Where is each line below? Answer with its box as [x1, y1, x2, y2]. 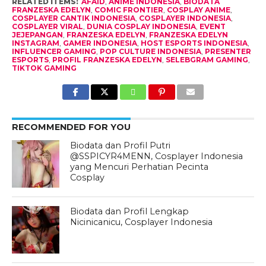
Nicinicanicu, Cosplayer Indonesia [70, 216, 213, 227]
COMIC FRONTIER [94, 5, 163, 14]
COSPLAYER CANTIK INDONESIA [11, 13, 135, 23]
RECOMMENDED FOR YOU [11, 121, 131, 132]
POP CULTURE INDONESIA [99, 46, 201, 56]
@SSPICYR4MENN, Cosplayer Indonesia [70, 150, 243, 161]
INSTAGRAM [11, 38, 59, 47]
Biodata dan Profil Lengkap [70, 205, 189, 217]
